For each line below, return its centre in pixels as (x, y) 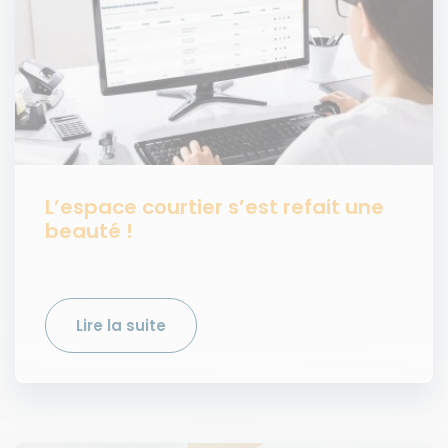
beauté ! (89, 230)
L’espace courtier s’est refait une (214, 206)
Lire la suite (121, 325)
